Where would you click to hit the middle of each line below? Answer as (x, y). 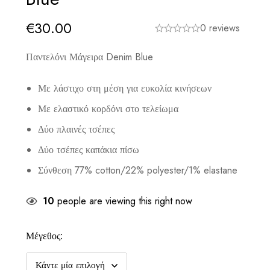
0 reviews (220, 28)
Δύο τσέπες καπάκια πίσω (89, 149)
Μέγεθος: (45, 236)
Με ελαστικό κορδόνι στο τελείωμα (108, 108)
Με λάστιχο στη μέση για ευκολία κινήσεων (125, 88)
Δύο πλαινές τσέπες (77, 129)
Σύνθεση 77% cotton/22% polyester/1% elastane (138, 170)
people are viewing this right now (124, 201)
